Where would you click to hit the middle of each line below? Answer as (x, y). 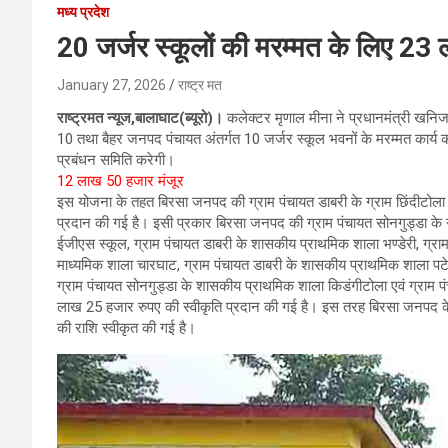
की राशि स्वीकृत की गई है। (126, 327)
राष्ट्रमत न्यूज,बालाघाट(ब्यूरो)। (140, 117)
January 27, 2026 (111, 84)
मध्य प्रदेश (83, 11)
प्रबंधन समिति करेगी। (116, 159)
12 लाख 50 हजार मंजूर (120, 180)
